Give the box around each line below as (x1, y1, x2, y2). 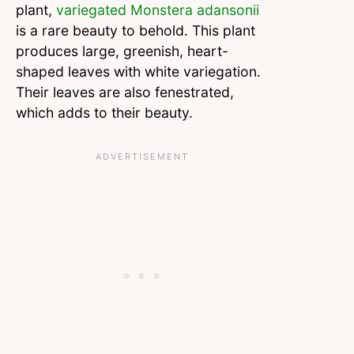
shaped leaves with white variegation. (16, 62, 261, 80)
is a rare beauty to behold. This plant (16, 21, 255, 39)
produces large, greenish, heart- (16, 42, 228, 59)
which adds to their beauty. (16, 104, 193, 121)
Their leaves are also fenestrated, (16, 83, 234, 100)
